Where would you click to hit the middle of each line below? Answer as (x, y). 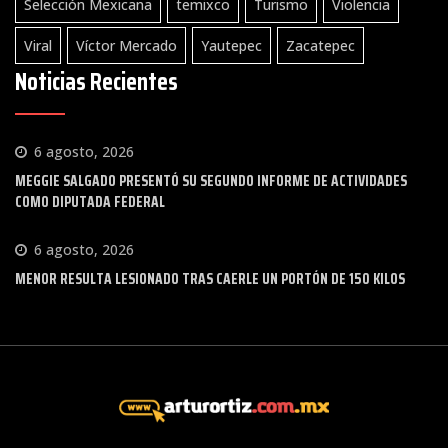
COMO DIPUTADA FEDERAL (90, 202)
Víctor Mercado (126, 46)
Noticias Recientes (96, 82)
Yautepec (231, 46)
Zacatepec (320, 46)
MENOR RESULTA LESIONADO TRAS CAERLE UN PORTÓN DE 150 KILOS (210, 279)
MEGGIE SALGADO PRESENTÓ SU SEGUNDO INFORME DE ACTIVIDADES (211, 181)
